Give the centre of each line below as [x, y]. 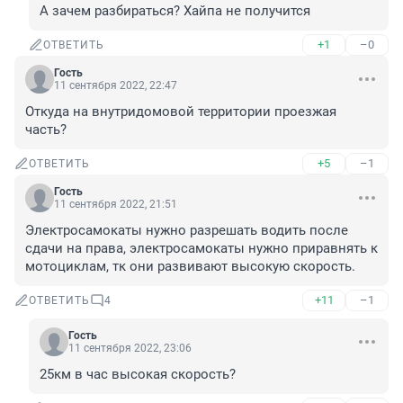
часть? [46, 130]
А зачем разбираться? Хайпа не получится [175, 11]
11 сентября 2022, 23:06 [130, 349]
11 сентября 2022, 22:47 [116, 86]
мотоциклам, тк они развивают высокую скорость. [190, 267]
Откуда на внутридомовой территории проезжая [181, 112]
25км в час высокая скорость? [138, 375]
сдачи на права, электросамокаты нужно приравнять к [201, 249]
